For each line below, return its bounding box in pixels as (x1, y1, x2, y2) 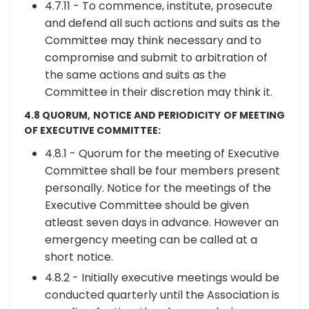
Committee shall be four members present (45, 163, 280, 179)
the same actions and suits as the (45, 67, 226, 83)
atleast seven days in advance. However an (45, 215, 279, 230)
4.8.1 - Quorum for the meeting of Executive (45, 146, 279, 161)
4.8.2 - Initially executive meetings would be (45, 270, 279, 286)
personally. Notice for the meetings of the (45, 180, 271, 196)
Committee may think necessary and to (45, 32, 261, 48)
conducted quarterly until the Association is (45, 287, 279, 303)
